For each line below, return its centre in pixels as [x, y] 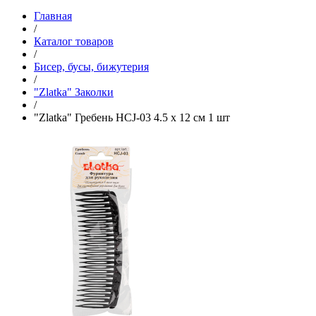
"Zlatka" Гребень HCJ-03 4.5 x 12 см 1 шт [132, 117]
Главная [53, 16]
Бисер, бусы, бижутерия [91, 66]
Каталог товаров [74, 41]
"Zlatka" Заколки [74, 92]
